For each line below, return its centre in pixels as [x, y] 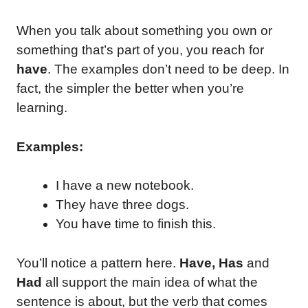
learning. [42, 108]
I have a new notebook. [125, 185]
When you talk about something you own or [144, 31]
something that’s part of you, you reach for [140, 50]
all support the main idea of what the [152, 282]
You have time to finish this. [136, 224]
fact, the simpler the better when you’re [130, 88]
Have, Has [213, 263]
